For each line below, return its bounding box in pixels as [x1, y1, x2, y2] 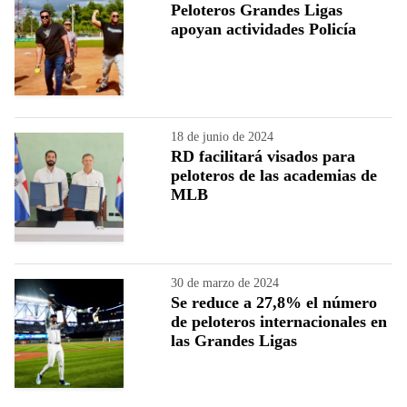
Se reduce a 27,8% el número [171, 293, 377, 312]
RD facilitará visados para [171, 146, 355, 165]
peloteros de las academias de [171, 165, 377, 184]
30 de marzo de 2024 [171, 275, 279, 290]
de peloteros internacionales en [171, 312, 387, 331]
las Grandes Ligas [171, 331, 297, 350]
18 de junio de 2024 [171, 129, 273, 144]
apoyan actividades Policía [171, 19, 356, 38]
